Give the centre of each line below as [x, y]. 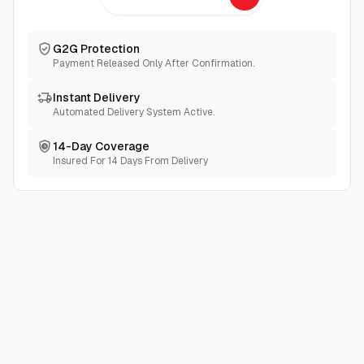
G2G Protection [96, 49]
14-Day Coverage [101, 146]
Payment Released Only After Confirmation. [154, 63]
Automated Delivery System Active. [134, 112]
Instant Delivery [97, 97]
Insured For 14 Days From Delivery [130, 161]
